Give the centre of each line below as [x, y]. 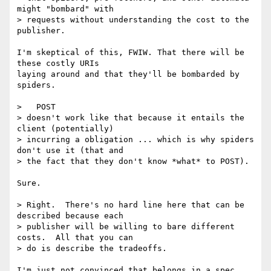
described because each [70, 216]
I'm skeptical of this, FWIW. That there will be [131, 53]
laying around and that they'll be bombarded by [128, 74]
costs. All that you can [75, 238]
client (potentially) [65, 129]
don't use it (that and [70, 151]
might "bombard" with [65, 9]
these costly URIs [63, 64]
